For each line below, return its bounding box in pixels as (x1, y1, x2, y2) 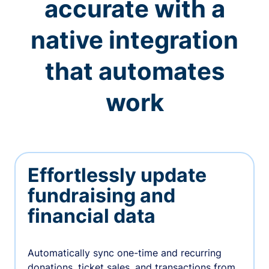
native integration (31, 25, 238, 55)
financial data (27, 204, 156, 228)
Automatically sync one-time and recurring (27, 246, 222, 259)
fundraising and (27, 183, 175, 207)
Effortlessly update (27, 163, 207, 187)
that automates (44, 56, 225, 86)
